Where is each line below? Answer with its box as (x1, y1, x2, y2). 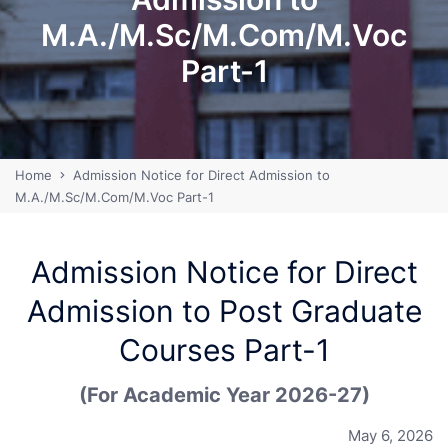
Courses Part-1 (118, 331, 330, 368)
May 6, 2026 (348, 425, 433, 445)
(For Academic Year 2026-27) (78, 382, 370, 407)
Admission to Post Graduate (26, 292, 422, 329)
